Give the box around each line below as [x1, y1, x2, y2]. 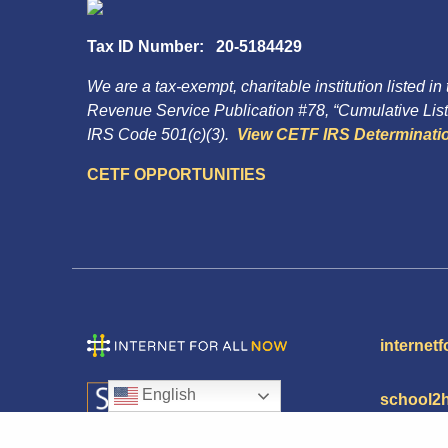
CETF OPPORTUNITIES [87, 165, 266, 183]
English [137, 386, 196, 404]
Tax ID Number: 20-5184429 [87, 37, 302, 55]
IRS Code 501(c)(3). [87, 125, 237, 143]
